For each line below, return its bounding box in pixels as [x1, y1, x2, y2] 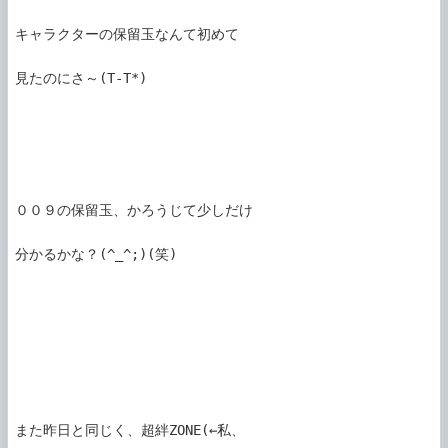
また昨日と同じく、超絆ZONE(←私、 [15, 422, 245, 439]
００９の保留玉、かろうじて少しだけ [15, 202, 253, 219]
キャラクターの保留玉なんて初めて [15, 26, 239, 43]
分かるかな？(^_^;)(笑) [15, 246, 177, 263]
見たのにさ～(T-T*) [15, 70, 147, 87]
